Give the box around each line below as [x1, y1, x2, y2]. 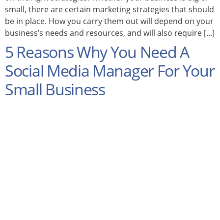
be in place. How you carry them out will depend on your [5, 15, 214, 27]
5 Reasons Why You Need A [5, 41, 189, 62]
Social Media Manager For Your [5, 59, 215, 81]
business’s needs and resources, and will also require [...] [5, 27, 215, 38]
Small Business [5, 78, 105, 100]
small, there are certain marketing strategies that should [5, 3, 214, 15]
